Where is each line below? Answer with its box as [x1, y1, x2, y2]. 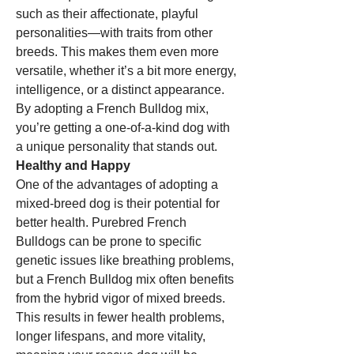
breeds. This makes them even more [16, 45, 219, 58]
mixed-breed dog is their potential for [16, 197, 220, 210]
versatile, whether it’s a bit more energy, [16, 64, 236, 77]
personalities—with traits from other [16, 26, 213, 40]
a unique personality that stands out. [16, 140, 217, 153]
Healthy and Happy [16, 159, 130, 172]
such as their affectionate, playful [16, 7, 198, 21]
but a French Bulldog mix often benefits [16, 273, 234, 286]
